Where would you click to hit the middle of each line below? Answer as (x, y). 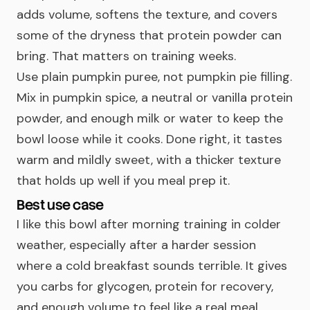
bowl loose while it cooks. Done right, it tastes (149, 139)
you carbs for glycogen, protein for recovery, (145, 286)
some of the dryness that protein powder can (149, 35)
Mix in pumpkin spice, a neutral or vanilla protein (155, 98)
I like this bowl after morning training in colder (149, 224)
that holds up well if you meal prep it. (123, 181)
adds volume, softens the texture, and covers (147, 15)
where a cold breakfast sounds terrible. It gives (152, 266)
